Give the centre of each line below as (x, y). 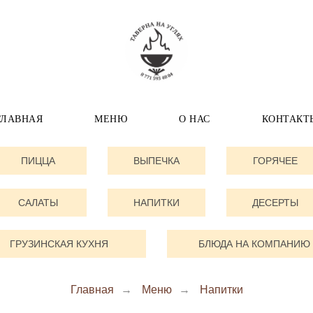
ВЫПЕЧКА (156, 160)
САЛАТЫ (38, 202)
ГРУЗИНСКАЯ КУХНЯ (59, 243)
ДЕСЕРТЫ (275, 202)
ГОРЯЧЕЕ (275, 160)
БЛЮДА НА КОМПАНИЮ (254, 243)
